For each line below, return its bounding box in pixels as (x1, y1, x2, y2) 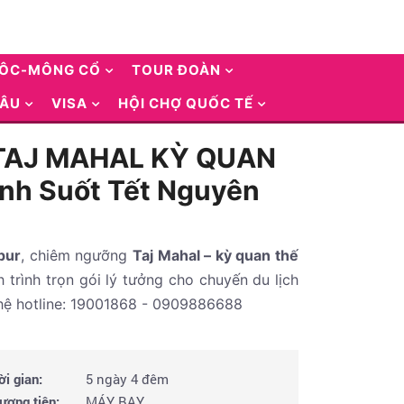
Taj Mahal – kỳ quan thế (133, 246, 299, 264)
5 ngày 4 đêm (82, 370, 169, 388)
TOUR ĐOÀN (132, 61, 221, 78)
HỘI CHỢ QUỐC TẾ (118, 95, 253, 112)
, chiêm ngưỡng (21, 246, 133, 264)
